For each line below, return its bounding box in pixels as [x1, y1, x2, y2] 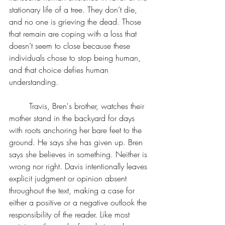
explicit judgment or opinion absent [9, 173, 129, 184]
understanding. [9, 76, 61, 87]
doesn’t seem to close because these [9, 40, 133, 51]
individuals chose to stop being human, [9, 52, 143, 63]
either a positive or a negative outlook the [9, 197, 149, 208]
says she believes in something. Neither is [9, 149, 150, 160]
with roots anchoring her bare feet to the [9, 125, 144, 136]
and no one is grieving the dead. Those [9, 16, 144, 27]
